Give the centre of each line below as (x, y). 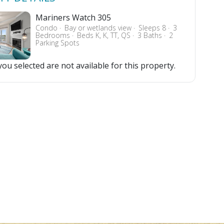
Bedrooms (54, 35)
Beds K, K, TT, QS (105, 35)
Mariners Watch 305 (73, 17)
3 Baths (151, 35)
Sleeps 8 (153, 28)
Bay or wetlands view (99, 28)
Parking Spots (58, 43)
